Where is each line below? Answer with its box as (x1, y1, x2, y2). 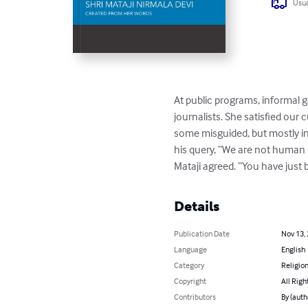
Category (174, 260, 205, 271)
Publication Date (174, 228, 230, 239)
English (280, 244, 305, 255)
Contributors (174, 291, 217, 302)
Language (174, 244, 208, 255)
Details (174, 198, 220, 215)
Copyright (174, 276, 207, 287)
